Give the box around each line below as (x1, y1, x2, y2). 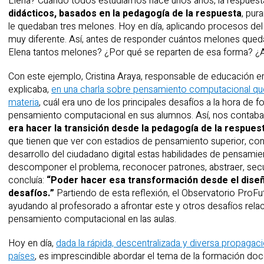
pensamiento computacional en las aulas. (8, 212, 176, 227)
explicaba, (8, 82, 51, 97)
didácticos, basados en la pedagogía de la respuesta (8, 6, 242, 21)
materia (8, 95, 39, 110)
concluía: (8, 173, 47, 188)
